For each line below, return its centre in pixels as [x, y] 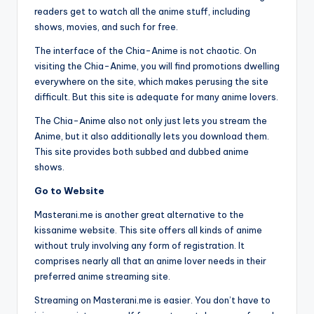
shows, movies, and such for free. [106, 27]
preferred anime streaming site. [102, 277]
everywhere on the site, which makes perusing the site [151, 82]
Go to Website [69, 191]
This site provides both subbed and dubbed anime [142, 152]
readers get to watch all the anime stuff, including [142, 12]
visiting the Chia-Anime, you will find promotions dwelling [157, 66]
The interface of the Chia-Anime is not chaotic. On [145, 51]
